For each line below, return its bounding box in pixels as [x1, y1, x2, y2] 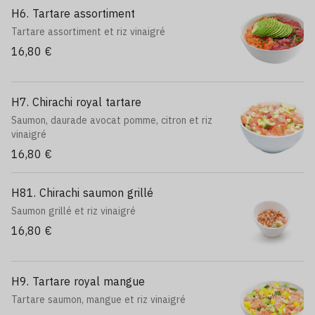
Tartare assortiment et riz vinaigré [11, 25, 165, 38]
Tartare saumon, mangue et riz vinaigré [11, 293, 186, 306]
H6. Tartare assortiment [11, 6, 135, 20]
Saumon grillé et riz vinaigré [11, 205, 136, 217]
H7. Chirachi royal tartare [11, 95, 141, 109]
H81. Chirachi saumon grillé [11, 186, 153, 200]
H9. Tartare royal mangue [11, 274, 145, 288]
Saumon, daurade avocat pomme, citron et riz [11, 114, 212, 127]
